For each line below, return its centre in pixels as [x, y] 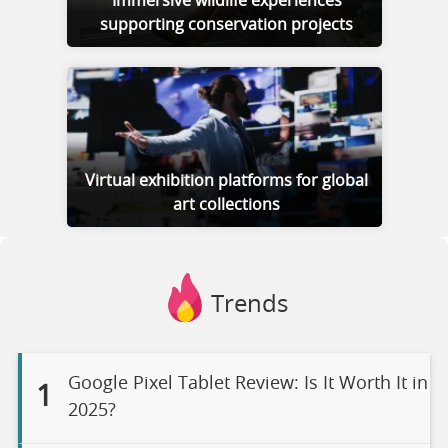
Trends [249, 304]
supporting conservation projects [226, 24]
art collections [226, 204]
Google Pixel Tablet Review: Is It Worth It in [247, 383]
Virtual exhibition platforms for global [226, 180]
